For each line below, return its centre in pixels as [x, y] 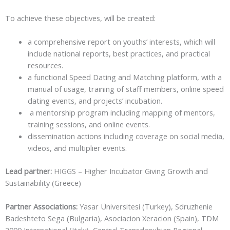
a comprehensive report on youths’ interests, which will [121, 42]
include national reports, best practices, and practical [119, 54]
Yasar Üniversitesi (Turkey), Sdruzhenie [146, 207]
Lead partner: [28, 171]
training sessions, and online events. [89, 124]
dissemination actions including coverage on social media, [126, 136]
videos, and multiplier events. [77, 148]
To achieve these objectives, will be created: [80, 18]
